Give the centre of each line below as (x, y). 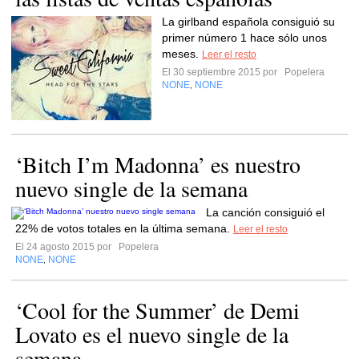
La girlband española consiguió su (248, 22)
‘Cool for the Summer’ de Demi (157, 310)
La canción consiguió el (265, 212)
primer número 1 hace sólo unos (244, 38)
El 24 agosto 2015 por (66, 247)
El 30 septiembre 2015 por (222, 72)
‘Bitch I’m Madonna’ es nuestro (158, 164)
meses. (182, 54)
